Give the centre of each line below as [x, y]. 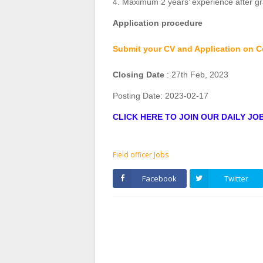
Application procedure [158, 23]
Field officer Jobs [141, 155]
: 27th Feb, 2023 [196, 75]
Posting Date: [139, 96]
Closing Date [139, 75]
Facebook [159, 179]
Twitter [236, 179]
